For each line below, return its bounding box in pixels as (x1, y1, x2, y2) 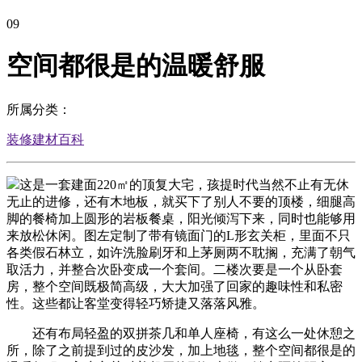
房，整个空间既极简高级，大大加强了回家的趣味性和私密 (6, 279, 343, 293)
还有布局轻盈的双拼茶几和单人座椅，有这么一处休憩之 (6, 326, 356, 340)
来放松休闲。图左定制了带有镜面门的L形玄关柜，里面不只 (6, 228, 351, 242)
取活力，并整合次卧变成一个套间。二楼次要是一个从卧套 (6, 262, 343, 276)
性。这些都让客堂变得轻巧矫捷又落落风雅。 (6, 296, 265, 310)
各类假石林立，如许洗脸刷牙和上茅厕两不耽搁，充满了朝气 (6, 245, 356, 259)
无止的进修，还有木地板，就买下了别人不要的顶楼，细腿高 (6, 194, 356, 208)
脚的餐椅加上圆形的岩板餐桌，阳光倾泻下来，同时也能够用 (6, 211, 356, 225)
